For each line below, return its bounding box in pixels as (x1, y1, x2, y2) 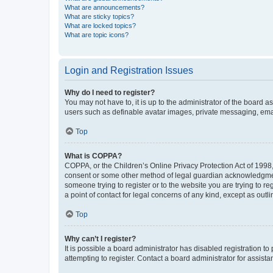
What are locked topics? (65, 21, 136, 29)
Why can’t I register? (65, 234, 136, 243)
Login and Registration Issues (65, 65, 193, 76)
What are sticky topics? (65, 12, 134, 20)
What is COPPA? (65, 151, 122, 160)
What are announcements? (65, 3, 144, 11)
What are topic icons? (65, 30, 129, 38)
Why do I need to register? (65, 88, 155, 97)
